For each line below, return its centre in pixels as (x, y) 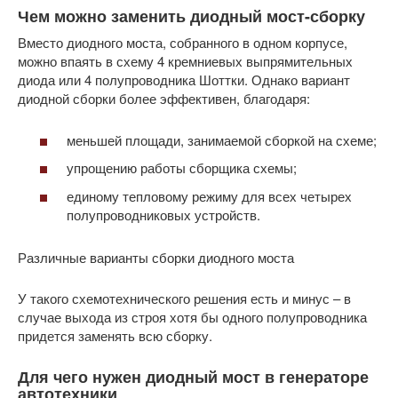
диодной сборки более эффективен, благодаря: (164, 98)
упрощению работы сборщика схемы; (182, 167)
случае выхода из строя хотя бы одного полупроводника (192, 316)
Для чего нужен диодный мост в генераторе (193, 376)
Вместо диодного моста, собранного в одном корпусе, (183, 42)
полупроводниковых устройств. (163, 214)
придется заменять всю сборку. (115, 335)
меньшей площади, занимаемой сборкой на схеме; (222, 139)
